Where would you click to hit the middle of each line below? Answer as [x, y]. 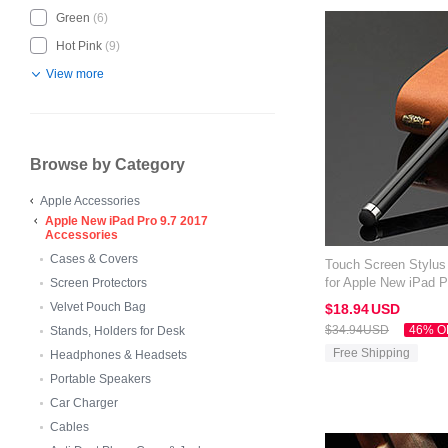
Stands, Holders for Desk [117, 331]
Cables [69, 427]
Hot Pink [79, 46]
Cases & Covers [94, 259]
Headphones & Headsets [118, 355]
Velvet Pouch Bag [98, 307]
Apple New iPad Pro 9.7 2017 [126, 221]
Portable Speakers [100, 379]
